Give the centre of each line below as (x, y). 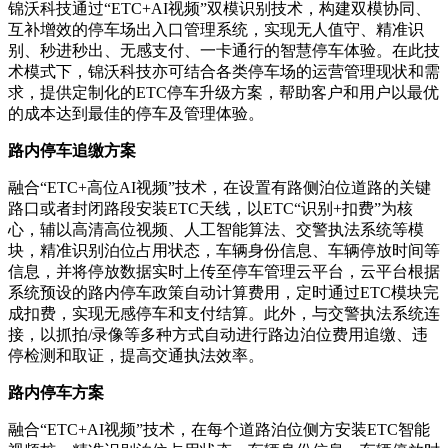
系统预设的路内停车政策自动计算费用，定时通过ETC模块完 (223, 292)
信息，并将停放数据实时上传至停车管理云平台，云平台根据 (224, 271)
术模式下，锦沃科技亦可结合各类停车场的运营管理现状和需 (224, 71)
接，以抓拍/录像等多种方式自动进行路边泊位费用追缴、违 (218, 334)
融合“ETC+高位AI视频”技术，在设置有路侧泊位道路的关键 (219, 187)
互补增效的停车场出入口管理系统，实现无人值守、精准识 (216, 29)
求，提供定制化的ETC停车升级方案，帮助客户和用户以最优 (223, 92)
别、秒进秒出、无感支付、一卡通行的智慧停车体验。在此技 (224, 50)
